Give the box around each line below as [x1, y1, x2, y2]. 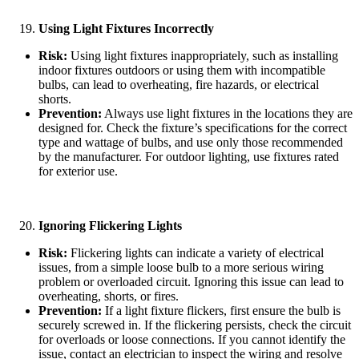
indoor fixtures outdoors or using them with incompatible [38, 63, 325, 77]
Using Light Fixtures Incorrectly [38, 21, 214, 35]
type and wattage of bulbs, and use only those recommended [38, 135, 343, 149]
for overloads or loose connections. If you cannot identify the [38, 332, 345, 346]
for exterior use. [38, 163, 118, 178]
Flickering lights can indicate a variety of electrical [67, 245, 324, 260]
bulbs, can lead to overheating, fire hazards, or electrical [38, 77, 319, 91]
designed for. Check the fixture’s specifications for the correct [38, 120, 347, 135]
